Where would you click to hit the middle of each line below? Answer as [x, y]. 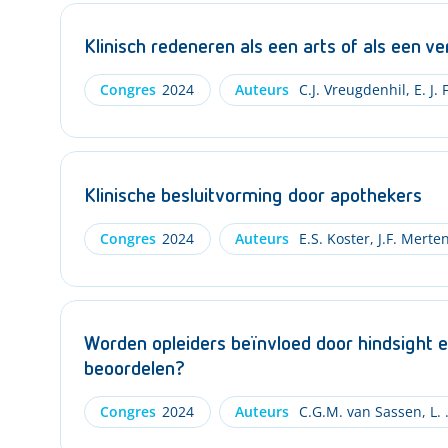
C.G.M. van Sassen [358, 411]
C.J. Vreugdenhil [350, 89]
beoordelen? [134, 369]
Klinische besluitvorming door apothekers [253, 195]
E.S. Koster [332, 238]
